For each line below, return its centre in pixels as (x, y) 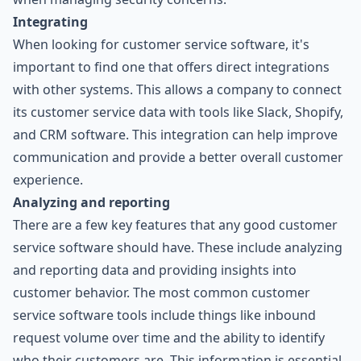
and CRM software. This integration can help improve (175, 134)
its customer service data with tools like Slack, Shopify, (178, 112)
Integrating (50, 21)
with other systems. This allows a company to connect (177, 89)
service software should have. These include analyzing (178, 247)
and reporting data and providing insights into (155, 270)
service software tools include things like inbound (164, 315)
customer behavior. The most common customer (162, 292)
